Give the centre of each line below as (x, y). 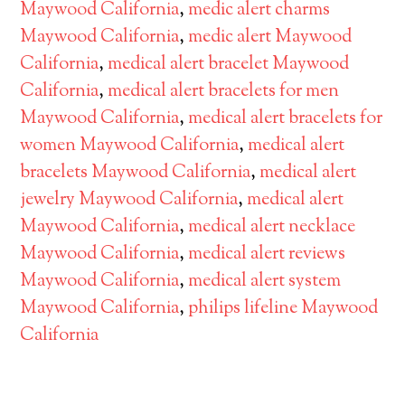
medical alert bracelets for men (224, 92)
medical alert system (265, 282)
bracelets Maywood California (136, 173)
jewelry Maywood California (129, 200)
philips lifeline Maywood (283, 309)
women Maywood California (130, 146)
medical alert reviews (267, 254)
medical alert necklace (272, 227)
